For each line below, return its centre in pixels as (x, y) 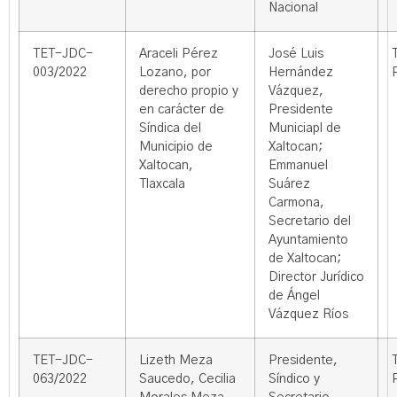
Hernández (301, 73)
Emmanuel (298, 166)
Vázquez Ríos (308, 315)
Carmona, (296, 203)
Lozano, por (175, 73)
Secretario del (310, 222)
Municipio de (176, 147)
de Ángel (294, 296)
